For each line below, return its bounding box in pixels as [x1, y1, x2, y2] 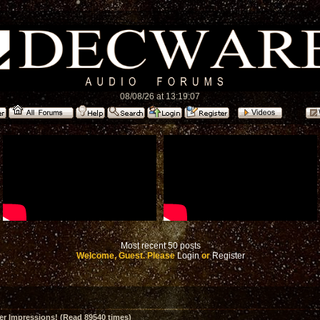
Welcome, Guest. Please [76, 251, 177, 261]
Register [212, 251, 245, 261]
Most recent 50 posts [121, 241, 201, 251]
